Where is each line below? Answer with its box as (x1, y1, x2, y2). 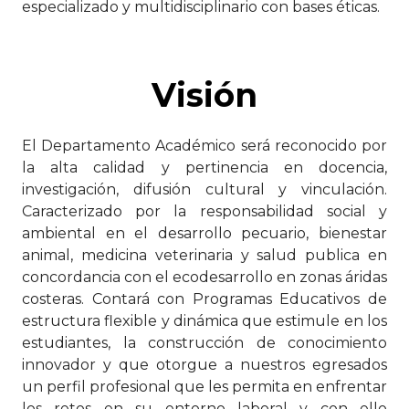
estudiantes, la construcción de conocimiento (22, 334, 387, 352)
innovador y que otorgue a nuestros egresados (22, 356, 387, 374)
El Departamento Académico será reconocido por (22, 137, 387, 155)
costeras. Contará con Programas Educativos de (22, 290, 387, 309)
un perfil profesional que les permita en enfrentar (22, 378, 387, 396)
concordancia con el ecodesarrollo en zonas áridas (22, 268, 387, 287)
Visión (152, 75, 257, 116)
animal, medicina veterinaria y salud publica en (22, 246, 387, 265)
